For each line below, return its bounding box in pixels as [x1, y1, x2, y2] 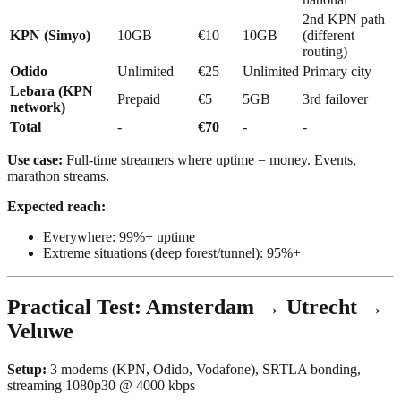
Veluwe [7, 320, 73, 344]
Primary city [303, 64, 371, 80]
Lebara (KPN [10, 83, 93, 99]
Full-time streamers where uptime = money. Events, [63, 152, 356, 168]
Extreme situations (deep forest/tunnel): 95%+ [43, 245, 301, 261]
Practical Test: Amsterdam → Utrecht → [7, 295, 384, 320]
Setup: [7, 362, 47, 378]
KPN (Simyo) [10, 28, 90, 44]
